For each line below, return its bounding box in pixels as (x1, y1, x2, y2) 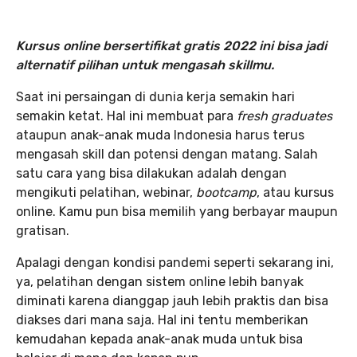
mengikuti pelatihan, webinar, (16, 185, 196, 200)
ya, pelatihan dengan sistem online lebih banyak (16, 274, 304, 289)
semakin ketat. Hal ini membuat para (16, 108, 237, 124)
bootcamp (196, 185, 257, 200)
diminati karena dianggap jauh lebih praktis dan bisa (16, 293, 328, 308)
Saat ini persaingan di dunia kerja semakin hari (16, 89, 295, 104)
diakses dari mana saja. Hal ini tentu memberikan (16, 312, 308, 328)
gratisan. (16, 223, 69, 238)
